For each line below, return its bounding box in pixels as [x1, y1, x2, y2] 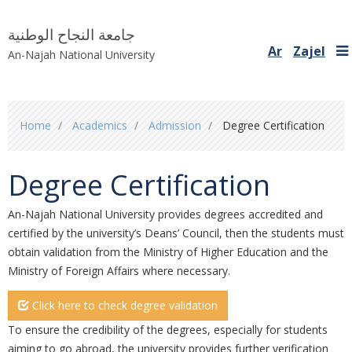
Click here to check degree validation [29, 297, 218, 313]
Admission [148, 118, 201, 133]
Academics [72, 118, 127, 133]
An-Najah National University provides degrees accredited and [8, 207, 323, 222]
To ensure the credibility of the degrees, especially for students [8, 321, 328, 337]
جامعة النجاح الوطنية [8, 24, 135, 45]
